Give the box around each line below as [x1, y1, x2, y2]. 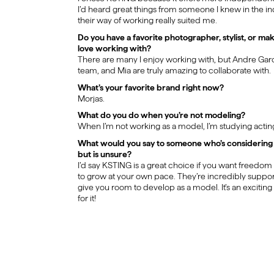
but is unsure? [77, 149, 131, 160]
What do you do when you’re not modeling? [77, 110, 245, 120]
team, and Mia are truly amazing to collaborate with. [77, 65, 271, 75]
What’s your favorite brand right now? [77, 82, 224, 92]
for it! [77, 193, 96, 204]
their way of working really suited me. [77, 15, 217, 25]
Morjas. [77, 93, 105, 103]
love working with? [77, 43, 151, 53]
